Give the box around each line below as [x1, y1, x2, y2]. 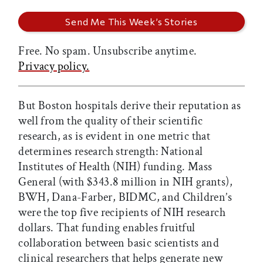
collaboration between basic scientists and [18, 235, 220, 251]
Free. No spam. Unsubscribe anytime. [18, 43, 197, 59]
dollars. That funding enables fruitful [18, 220, 195, 236]
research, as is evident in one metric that [18, 129, 211, 144]
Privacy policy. [18, 59, 90, 75]
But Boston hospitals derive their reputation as [18, 98, 241, 114]
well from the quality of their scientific [18, 113, 203, 129]
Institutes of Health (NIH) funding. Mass [18, 159, 213, 175]
